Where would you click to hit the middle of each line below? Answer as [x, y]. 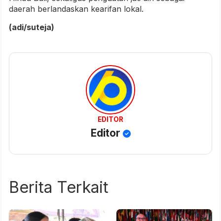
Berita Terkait [59, 187]
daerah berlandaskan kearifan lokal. [76, 9]
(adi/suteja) [32, 27]
